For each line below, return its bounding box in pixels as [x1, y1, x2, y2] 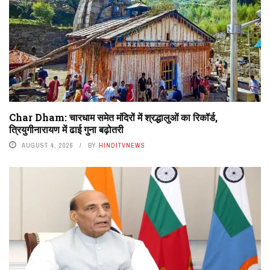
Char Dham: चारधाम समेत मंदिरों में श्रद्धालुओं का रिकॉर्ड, [9, 111, 218, 124]
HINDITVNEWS [99, 141, 145, 150]
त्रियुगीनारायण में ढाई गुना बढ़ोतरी [9, 123, 124, 136]
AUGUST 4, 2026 [22, 141, 74, 150]
